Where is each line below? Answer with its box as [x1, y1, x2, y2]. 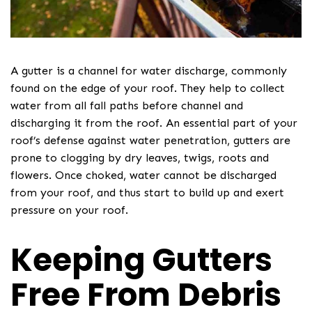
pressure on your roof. [10, 203, 128, 217]
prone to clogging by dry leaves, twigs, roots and [10, 150, 269, 164]
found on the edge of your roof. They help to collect [10, 81, 285, 95]
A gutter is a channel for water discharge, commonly [10, 63, 287, 77]
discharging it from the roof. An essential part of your [10, 116, 297, 130]
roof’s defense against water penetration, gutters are [10, 133, 290, 147]
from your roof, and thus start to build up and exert [10, 185, 284, 199]
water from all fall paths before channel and [10, 98, 243, 112]
